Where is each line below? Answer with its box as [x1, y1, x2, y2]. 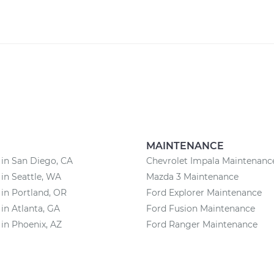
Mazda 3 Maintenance [146, 171, 239, 182]
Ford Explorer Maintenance [146, 187, 262, 198]
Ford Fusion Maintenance [146, 203, 255, 214]
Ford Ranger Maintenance [146, 219, 257, 230]
